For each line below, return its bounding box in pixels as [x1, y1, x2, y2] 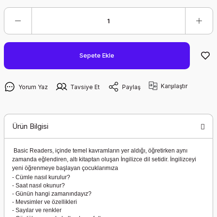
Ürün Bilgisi [12, 121, 48, 131]
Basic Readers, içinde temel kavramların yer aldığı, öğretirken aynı [12, 147, 187, 154]
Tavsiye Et [70, 83, 100, 91]
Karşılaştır [161, 82, 187, 90]
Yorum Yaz [18, 83, 48, 91]
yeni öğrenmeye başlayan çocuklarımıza [12, 165, 118, 171]
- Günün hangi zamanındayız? [12, 190, 92, 197]
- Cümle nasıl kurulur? [12, 174, 70, 181]
